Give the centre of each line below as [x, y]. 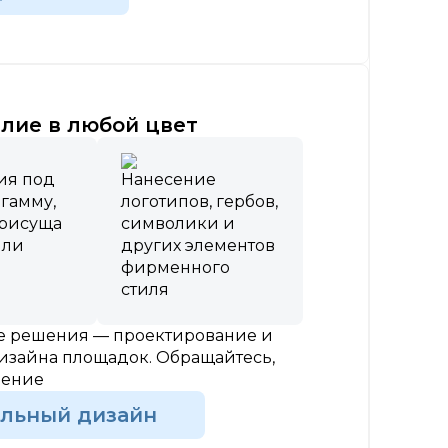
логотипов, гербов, [200, 202]
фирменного [176, 268]
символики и [178, 224]
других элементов [198, 246]
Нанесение [169, 180]
